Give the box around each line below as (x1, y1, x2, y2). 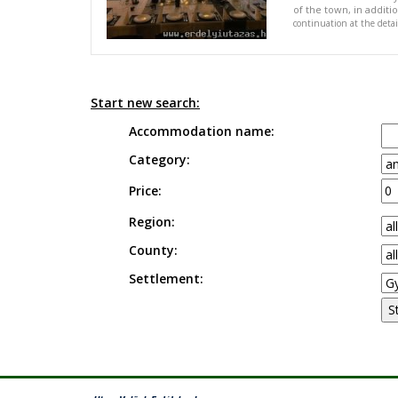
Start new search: (91, 94, 200, 111)
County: (128, 242, 178, 259)
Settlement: (128, 270, 203, 287)
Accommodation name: (128, 123, 275, 139)
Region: (128, 213, 175, 230)
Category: (128, 151, 190, 168)
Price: (128, 182, 162, 199)
